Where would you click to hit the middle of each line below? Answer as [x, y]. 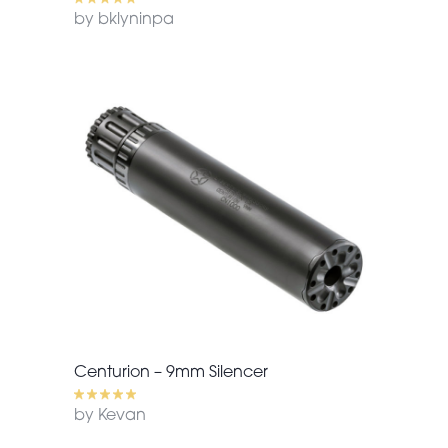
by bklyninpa [124, 19]
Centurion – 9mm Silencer [171, 372]
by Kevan [110, 415]
